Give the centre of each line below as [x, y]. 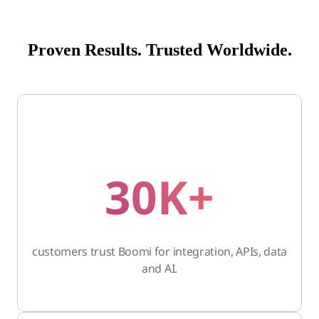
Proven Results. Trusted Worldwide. [159, 49]
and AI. [159, 268]
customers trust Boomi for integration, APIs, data [159, 251]
